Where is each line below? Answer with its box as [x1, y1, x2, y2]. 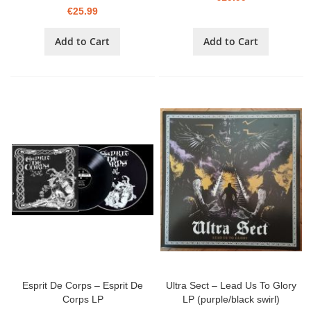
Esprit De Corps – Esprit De [22, 280, 144, 292]
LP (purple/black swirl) [183, 294, 280, 305]
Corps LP [62, 294, 103, 305]
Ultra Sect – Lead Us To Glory [166, 280, 297, 292]
